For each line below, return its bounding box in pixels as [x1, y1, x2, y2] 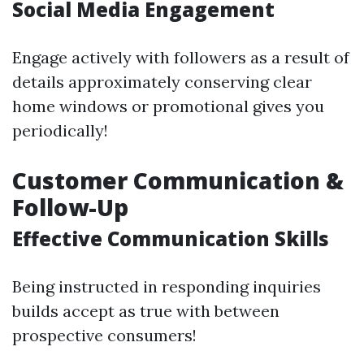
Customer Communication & [12, 165, 344, 196]
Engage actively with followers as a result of [12, 47, 349, 67]
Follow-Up [12, 192, 128, 223]
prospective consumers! [12, 325, 197, 345]
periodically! [12, 120, 108, 141]
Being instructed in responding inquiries [12, 276, 321, 297]
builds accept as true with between [12, 301, 279, 321]
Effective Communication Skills [12, 225, 329, 252]
